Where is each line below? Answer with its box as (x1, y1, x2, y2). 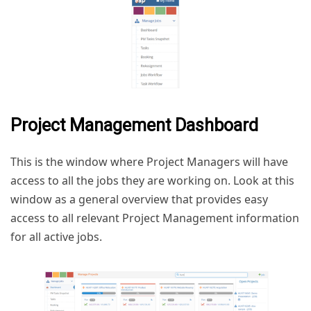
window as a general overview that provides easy (10, 191, 268, 207)
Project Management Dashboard (10, 115, 258, 135)
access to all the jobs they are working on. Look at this (10, 172, 294, 188)
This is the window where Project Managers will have (10, 153, 288, 169)
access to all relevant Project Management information (10, 210, 299, 226)
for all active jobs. (10, 228, 102, 244)
